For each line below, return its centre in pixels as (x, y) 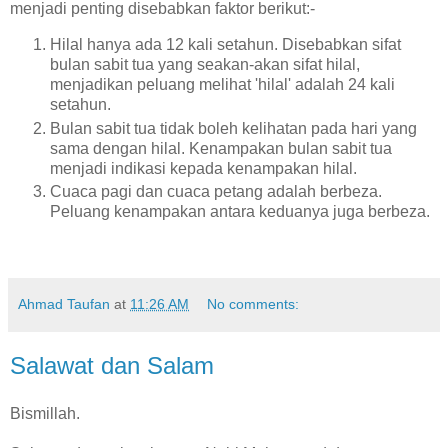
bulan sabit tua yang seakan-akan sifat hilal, (205, 64)
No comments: (253, 304)
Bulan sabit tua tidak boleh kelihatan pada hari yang (233, 128)
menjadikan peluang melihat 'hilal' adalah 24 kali (222, 84)
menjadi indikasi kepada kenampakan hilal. (203, 168)
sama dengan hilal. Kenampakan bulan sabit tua (221, 148)
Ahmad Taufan (64, 304)
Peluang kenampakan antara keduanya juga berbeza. (240, 212)
